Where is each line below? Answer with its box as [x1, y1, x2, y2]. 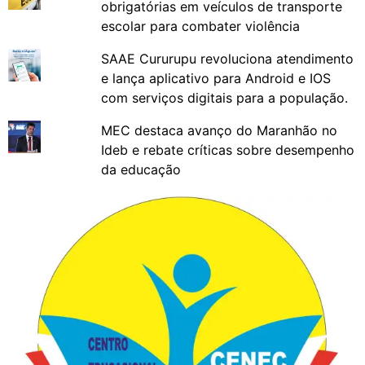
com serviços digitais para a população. [100, 89, 348, 106]
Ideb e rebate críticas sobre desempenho [100, 141, 354, 158]
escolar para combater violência [100, 17, 300, 34]
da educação [100, 161, 181, 178]
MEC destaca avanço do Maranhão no [100, 121, 337, 139]
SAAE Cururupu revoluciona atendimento [100, 50, 354, 67]
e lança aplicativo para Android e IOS [100, 69, 331, 86]
